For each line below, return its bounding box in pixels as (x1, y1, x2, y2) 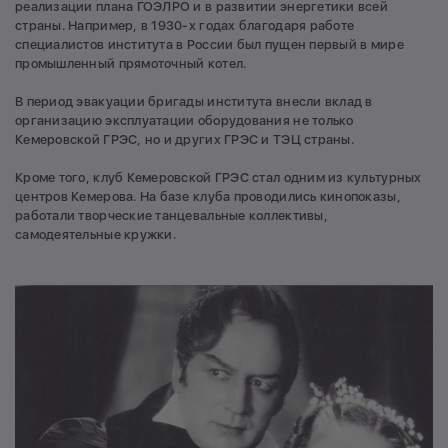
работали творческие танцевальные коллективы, (15, 207, 328, 223)
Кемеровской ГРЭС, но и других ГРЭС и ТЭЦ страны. (15, 131, 354, 147)
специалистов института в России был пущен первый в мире (15, 36, 404, 52)
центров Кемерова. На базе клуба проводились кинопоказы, (15, 188, 401, 204)
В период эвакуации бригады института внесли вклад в (15, 93, 373, 109)
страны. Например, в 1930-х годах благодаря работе (15, 17, 355, 33)
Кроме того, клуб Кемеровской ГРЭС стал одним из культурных (15, 169, 422, 185)
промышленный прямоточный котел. (15, 55, 247, 71)
